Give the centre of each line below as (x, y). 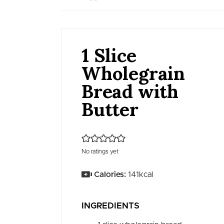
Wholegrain (133, 73)
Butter (110, 109)
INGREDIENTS (111, 206)
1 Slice (109, 55)
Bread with (130, 91)
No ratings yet (100, 151)
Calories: (110, 174)
